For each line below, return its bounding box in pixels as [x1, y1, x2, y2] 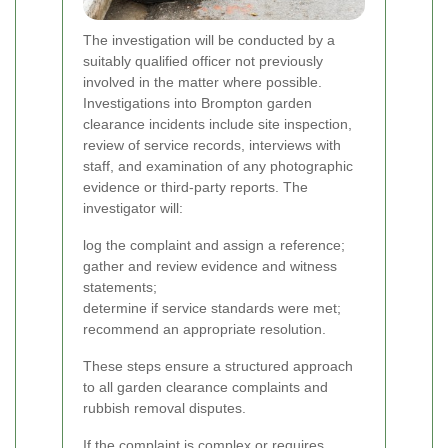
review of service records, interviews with [83, 136, 341, 153]
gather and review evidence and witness [83, 257, 337, 274]
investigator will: [83, 199, 183, 216]
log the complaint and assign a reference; [83, 236, 345, 253]
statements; [83, 278, 157, 295]
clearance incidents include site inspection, [83, 115, 352, 132]
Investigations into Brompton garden [83, 94, 312, 111]
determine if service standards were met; [83, 299, 341, 316]
